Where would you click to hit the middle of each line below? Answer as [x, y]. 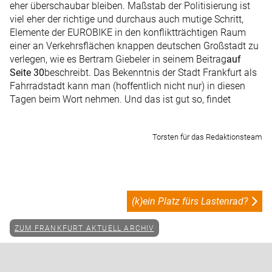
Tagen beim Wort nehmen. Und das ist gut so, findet [120, 100]
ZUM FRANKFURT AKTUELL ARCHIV [84, 228]
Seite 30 [27, 73]
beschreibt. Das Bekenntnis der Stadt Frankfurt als [151, 73]
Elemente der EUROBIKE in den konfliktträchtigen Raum [128, 33]
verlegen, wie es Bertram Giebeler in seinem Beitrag [118, 59]
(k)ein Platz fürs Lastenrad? [190, 202]
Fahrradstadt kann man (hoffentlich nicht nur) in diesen [127, 86]
